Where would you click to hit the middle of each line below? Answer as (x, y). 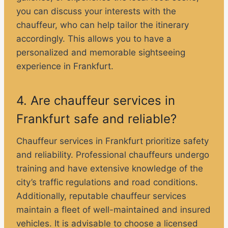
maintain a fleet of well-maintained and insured (113, 210)
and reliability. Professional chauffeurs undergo (113, 155)
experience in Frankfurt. (65, 66)
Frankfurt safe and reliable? (96, 119)
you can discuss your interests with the (96, 11)
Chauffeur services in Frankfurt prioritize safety (112, 141)
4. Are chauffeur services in (96, 101)
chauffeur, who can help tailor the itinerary (103, 25)
